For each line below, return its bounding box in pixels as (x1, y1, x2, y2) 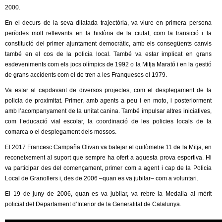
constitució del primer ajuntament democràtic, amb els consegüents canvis (5, 40, 212, 48)
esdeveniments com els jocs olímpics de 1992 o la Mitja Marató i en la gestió (5, 61, 212, 68)
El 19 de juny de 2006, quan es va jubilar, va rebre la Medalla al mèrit (5, 190, 212, 198)
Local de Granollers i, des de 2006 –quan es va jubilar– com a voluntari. (5, 175, 198, 182)
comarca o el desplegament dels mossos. (5, 128, 116, 136)
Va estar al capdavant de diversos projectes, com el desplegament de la (5, 87, 212, 94)
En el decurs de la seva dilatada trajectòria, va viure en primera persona (5, 19, 212, 27)
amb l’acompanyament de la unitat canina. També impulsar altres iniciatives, (5, 108, 212, 115)
